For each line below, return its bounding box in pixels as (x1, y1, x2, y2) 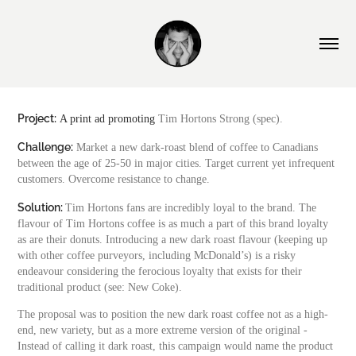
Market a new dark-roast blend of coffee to (76, 141, 273, 153)
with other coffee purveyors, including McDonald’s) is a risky (17, 250, 296, 261)
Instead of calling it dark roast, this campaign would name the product (17, 340, 334, 352)
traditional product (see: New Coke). (17, 281, 183, 293)
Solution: (17, 199, 66, 214)
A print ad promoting (56, 113, 159, 125)
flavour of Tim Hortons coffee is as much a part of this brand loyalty (17, 218, 329, 230)
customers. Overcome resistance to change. (17, 173, 211, 185)
